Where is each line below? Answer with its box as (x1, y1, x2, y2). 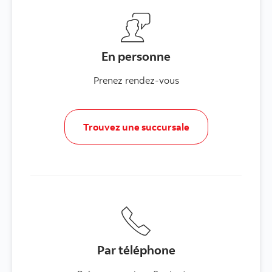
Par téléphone (97, 242, 175, 258)
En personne (101, 49, 171, 64)
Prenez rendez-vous (93, 74, 179, 87)
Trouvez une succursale (83, 121, 189, 134)
